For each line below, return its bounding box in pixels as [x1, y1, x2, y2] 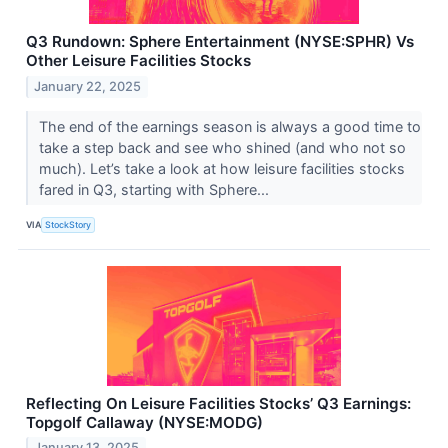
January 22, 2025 [34, 78, 142, 94]
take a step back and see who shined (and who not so [38, 138, 406, 156]
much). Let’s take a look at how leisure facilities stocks [38, 159, 405, 177]
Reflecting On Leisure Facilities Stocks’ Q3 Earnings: [26, 393, 411, 413]
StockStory [45, 219, 92, 231]
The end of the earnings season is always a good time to [38, 117, 421, 135]
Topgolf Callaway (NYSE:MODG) [26, 412, 263, 432]
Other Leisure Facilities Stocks [26, 50, 251, 70]
